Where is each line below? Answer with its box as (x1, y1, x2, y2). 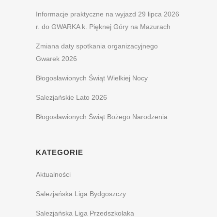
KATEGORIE (36, 148, 83, 157)
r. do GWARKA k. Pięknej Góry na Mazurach (36, 23, 170, 31)
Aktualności (36, 170, 71, 179)
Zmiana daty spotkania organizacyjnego (36, 42, 158, 50)
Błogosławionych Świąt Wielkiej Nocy (36, 74, 148, 82)
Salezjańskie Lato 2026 (36, 93, 107, 102)
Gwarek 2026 (36, 55, 77, 63)
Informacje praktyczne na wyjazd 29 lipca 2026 (36, 10, 179, 18)
